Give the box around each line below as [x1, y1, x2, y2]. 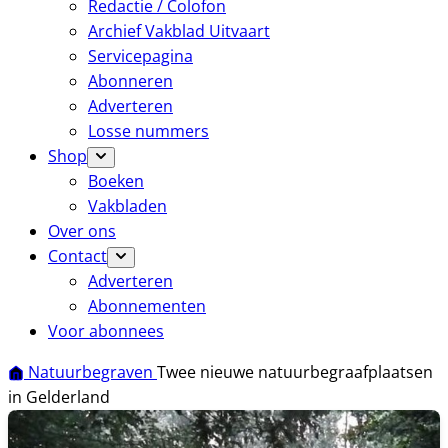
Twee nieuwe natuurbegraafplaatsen [157, 361, 433, 383]
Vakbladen [88, 195, 167, 217]
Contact [48, 245, 107, 267]
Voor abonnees [48, 320, 164, 342]
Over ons [48, 220, 116, 242]
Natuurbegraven [28, 361, 157, 383]
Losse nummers [88, 120, 209, 142]
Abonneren [88, 70, 173, 92]
